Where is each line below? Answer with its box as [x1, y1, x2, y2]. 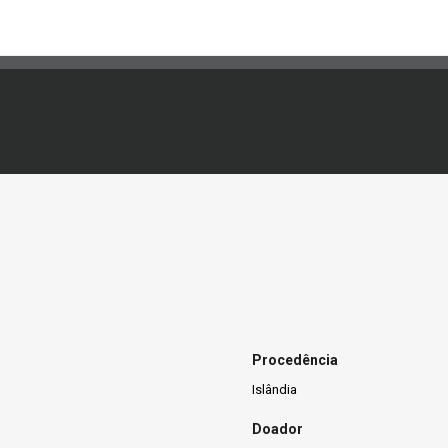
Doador [252, 421, 303, 438]
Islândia [252, 381, 297, 397]
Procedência [252, 351, 338, 368]
